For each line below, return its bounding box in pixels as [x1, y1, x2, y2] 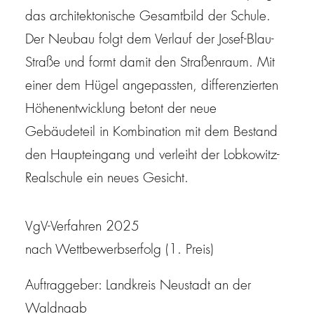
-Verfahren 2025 [48, 221, 139, 234]
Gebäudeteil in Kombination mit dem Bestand [25, 126, 278, 139]
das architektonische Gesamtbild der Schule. [25, 11, 271, 24]
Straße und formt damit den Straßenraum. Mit [25, 57, 275, 70]
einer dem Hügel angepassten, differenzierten [25, 80, 278, 93]
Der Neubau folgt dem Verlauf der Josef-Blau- [25, 34, 274, 47]
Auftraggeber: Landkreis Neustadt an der [25, 280, 251, 293]
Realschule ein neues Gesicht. [25, 172, 189, 186]
